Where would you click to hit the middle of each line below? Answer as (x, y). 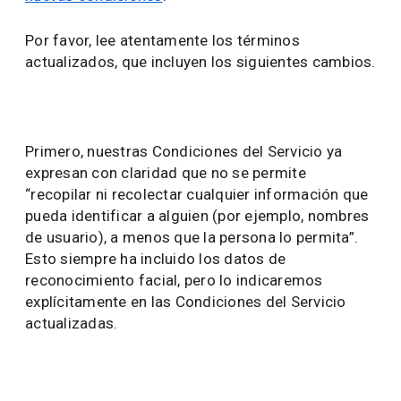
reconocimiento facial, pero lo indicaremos (174, 280)
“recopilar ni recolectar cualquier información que (197, 194)
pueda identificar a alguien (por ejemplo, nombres (197, 216)
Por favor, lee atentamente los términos (162, 40)
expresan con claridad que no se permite (166, 173)
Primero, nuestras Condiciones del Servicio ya (184, 151)
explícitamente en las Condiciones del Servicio (186, 302)
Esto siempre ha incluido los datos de (156, 259)
